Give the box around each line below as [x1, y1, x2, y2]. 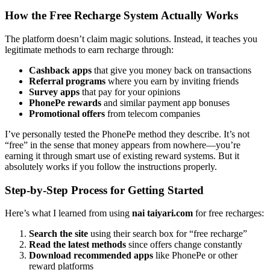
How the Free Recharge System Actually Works [5, 9, 238, 22]
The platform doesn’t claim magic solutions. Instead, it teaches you [5, 33, 257, 44]
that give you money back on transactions [92, 64, 251, 75]
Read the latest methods [29, 239, 126, 250]
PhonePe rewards [29, 97, 101, 108]
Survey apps [29, 86, 80, 97]
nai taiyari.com [132, 208, 193, 219]
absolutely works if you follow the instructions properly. [5, 161, 217, 172]
